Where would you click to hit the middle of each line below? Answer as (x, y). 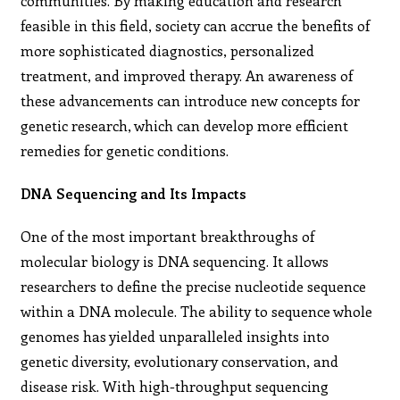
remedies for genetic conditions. (125, 150)
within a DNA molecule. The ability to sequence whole (197, 311)
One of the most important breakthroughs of (168, 236)
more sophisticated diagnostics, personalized (168, 50)
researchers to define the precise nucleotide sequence (194, 286)
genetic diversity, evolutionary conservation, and (180, 361)
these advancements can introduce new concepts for (191, 100)
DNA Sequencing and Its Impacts (134, 193)
